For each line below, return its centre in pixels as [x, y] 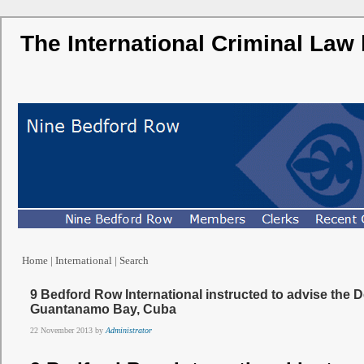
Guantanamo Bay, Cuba [103, 309]
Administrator [129, 330]
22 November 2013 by [68, 330]
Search [134, 260]
